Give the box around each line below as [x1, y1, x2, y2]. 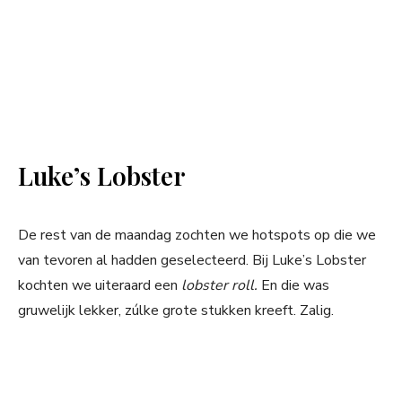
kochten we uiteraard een [18, 275, 181, 296]
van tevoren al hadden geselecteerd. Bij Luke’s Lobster [18, 250, 366, 271]
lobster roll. [181, 275, 261, 296]
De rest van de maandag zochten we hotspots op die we [18, 225, 376, 246]
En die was [261, 275, 329, 296]
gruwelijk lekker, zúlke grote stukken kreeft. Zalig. [18, 301, 334, 321]
